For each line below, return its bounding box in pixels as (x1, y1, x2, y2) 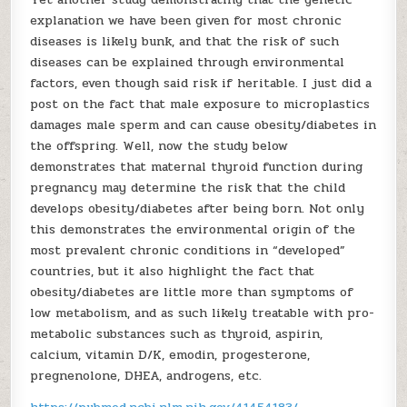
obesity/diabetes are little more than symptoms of (30, 283, 354, 302)
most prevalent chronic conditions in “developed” (30, 241, 346, 260)
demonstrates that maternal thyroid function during (30, 157, 363, 176)
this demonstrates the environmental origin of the (30, 220, 356, 239)
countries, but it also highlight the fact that (30, 262, 315, 281)
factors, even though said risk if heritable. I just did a (30, 74, 372, 93)
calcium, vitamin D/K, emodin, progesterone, (30, 345, 311, 364)
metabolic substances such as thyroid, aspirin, (30, 324, 323, 343)
